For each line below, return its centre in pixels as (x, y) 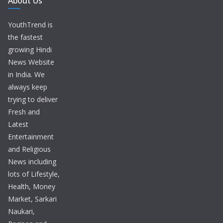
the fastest (25, 37)
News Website (31, 62)
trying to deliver (33, 100)
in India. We (26, 75)
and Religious (29, 149)
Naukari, (21, 212)
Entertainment (31, 137)
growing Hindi (30, 50)
